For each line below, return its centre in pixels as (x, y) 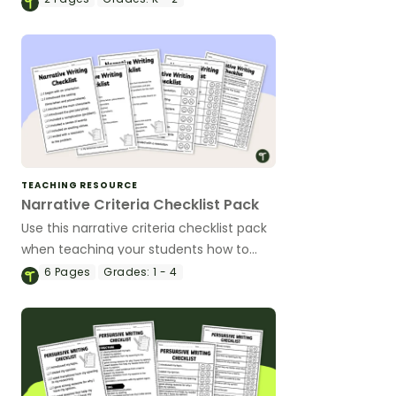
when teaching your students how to (135, 249)
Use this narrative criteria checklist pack (144, 228)
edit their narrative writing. (102, 270)
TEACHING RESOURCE (80, 185)
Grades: (127, 271)
